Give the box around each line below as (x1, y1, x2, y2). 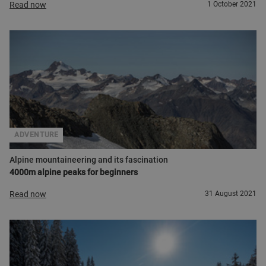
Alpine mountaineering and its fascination (9, 155, 168, 164)
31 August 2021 (205, 189, 256, 198)
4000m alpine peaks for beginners (9, 167, 138, 177)
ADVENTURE (14, 131, 59, 139)
